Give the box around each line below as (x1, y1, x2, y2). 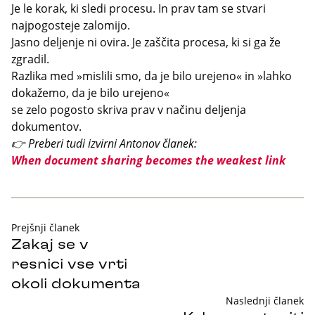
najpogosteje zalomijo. (11, 18, 130, 33)
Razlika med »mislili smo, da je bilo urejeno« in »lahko (11, 68, 292, 84)
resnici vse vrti (11, 257, 127, 271)
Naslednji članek (226, 294, 304, 307)
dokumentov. (11, 119, 82, 134)
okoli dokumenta (11, 277, 141, 291)
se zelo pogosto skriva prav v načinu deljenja (11, 102, 246, 117)
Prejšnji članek (11, 221, 79, 234)
